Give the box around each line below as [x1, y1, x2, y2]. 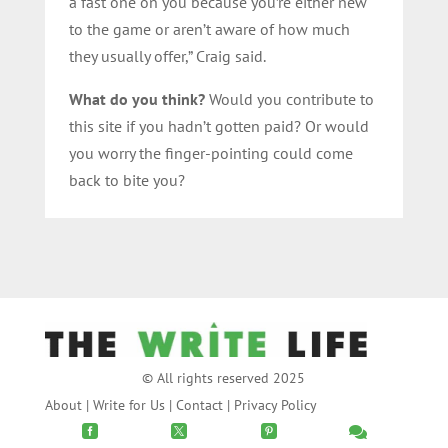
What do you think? [68, 88, 205, 109]
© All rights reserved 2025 [142, 369, 306, 388]
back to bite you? [68, 169, 185, 190]
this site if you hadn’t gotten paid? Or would [68, 115, 369, 136]
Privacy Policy [233, 396, 317, 415]
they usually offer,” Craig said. [68, 45, 266, 66]
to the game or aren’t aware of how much [68, 18, 350, 39]
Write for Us [92, 396, 165, 415]
